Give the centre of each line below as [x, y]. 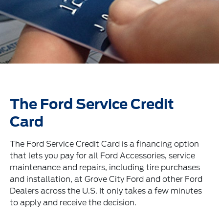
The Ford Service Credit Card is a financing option [104, 144]
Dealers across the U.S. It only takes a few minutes [106, 191]
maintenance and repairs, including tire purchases [105, 167]
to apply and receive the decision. [73, 202]
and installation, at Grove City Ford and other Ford [106, 179]
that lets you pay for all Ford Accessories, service [102, 155]
